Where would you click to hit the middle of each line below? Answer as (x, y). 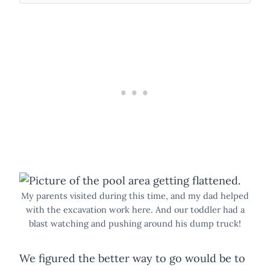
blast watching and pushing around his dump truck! (135, 223)
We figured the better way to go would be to (132, 258)
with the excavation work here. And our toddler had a (135, 209)
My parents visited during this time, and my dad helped (135, 196)
